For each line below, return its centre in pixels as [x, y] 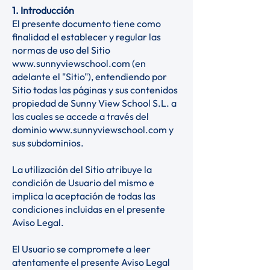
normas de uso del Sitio [61, 50]
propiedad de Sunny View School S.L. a [94, 103]
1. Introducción [44, 10]
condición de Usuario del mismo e [83, 183]
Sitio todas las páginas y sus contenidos [95, 90]
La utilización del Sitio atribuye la [82, 169]
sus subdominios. [51, 143]
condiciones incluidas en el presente [89, 209]
